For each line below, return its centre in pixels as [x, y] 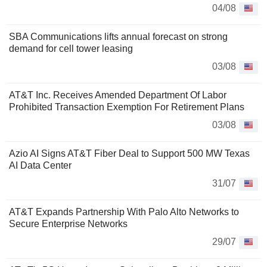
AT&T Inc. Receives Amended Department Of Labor [118, 95]
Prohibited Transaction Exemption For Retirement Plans [127, 107]
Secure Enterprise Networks [68, 224]
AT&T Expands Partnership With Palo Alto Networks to [124, 212]
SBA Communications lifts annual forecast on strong [118, 37]
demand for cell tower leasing [71, 49]
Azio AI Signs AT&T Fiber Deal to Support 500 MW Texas [129, 154]
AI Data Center [40, 166]
